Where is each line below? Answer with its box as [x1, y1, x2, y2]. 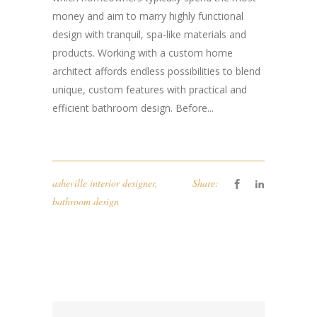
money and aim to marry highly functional [52, 9, 243, 23]
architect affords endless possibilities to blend [52, 64, 260, 78]
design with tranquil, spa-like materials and [52, 28, 246, 41]
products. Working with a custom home [52, 46, 233, 59]
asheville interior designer [52, 176, 155, 190]
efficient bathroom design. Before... [52, 101, 214, 115]
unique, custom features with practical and [52, 83, 247, 96]
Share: [192, 176, 219, 190]
